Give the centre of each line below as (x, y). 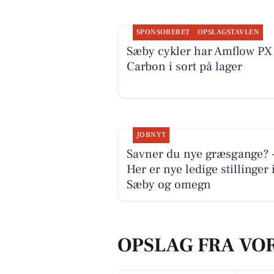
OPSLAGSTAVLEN (228, 32)
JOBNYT (151, 135)
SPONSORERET (163, 32)
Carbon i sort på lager (184, 66)
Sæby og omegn (168, 184)
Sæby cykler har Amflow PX (199, 51)
